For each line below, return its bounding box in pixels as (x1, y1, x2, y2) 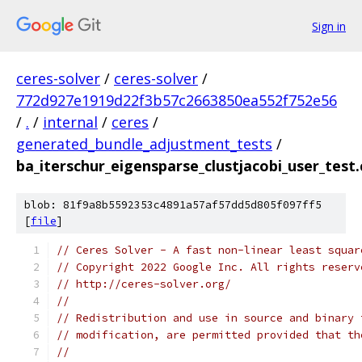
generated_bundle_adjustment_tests (16, 134, 272, 154)
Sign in (312, 18, 346, 34)
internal (43, 112, 98, 132)
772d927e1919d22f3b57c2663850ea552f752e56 (16, 90, 337, 110)
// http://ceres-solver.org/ (57, 277, 231, 291)
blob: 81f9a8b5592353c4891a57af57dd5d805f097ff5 (24, 198, 322, 212)
